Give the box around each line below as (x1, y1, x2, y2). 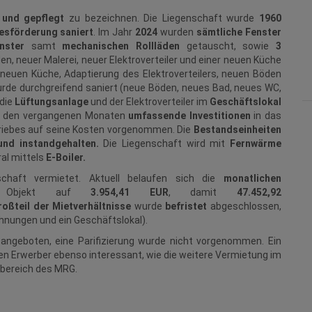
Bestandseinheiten (194, 124, 282, 136)
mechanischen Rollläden (62, 40, 180, 52)
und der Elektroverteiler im (88, 96, 210, 108)
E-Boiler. (46, 152, 86, 164)
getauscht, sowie (179, 40, 276, 52)
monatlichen (215, 173, 282, 185)
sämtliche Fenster (196, 26, 282, 38)
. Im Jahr (93, 26, 133, 38)
